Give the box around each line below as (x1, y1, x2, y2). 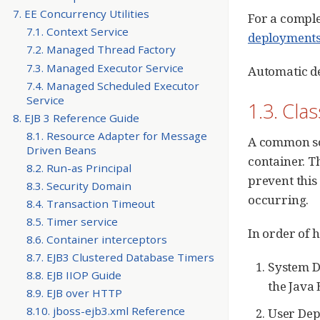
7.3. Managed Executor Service (26, 60, 184, 75)
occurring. (248, 191, 309, 208)
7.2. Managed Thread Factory (26, 42, 176, 57)
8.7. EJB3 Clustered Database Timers (26, 250, 214, 265)
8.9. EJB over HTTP (26, 286, 122, 301)
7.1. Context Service (26, 24, 129, 39)
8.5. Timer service (26, 214, 118, 229)
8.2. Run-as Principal (26, 160, 131, 175)
